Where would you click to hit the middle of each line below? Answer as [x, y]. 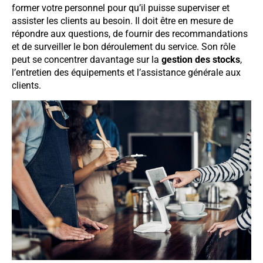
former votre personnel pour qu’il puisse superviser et [121, 8]
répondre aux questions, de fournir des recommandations [130, 33]
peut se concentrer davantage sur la [87, 59]
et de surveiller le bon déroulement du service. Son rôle [124, 46]
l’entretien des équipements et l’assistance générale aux [126, 72]
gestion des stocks [201, 59]
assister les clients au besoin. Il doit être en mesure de [122, 21]
